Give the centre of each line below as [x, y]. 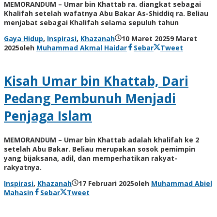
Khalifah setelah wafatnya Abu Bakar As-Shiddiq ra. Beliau [106, 14]
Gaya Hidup [23, 39]
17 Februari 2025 [106, 183]
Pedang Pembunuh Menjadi [90, 98]
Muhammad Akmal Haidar [82, 48]
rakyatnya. [23, 167]
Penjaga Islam [48, 116]
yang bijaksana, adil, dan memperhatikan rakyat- [91, 158]
